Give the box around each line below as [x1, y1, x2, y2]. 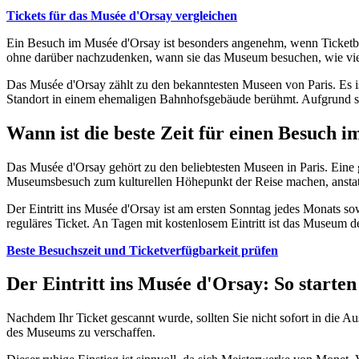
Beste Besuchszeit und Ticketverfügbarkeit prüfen [6, 243, 278, 257]
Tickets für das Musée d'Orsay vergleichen [6, 8, 237, 22]
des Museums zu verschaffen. [6, 325, 155, 340]
